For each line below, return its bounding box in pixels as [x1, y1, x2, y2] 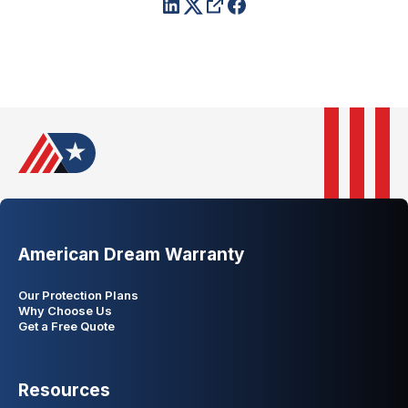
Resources [18, 380, 110, 401]
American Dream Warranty [18, 244, 244, 265]
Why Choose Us [18, 303, 112, 318]
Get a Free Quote [18, 319, 115, 333]
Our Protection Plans [18, 288, 138, 302]
